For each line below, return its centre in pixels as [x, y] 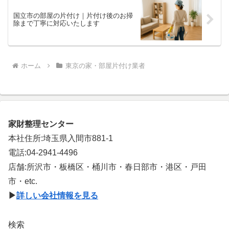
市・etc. [23, 181]
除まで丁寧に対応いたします [56, 24]
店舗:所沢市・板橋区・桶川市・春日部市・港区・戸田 [107, 167]
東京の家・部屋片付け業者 [105, 66]
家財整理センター [41, 124]
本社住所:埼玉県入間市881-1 [61, 139]
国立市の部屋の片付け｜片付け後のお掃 [73, 16]
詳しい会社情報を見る [57, 196]
